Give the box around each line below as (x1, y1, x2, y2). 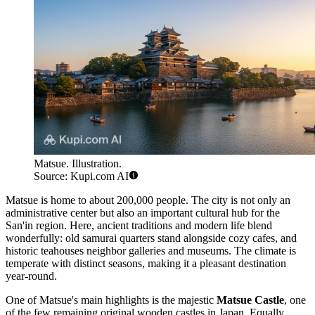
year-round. (6, 270, 57, 283)
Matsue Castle (217, 294, 284, 307)
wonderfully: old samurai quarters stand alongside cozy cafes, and (6, 232, 297, 245)
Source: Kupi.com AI (34, 170, 129, 183)
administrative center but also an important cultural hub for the (6, 207, 280, 219)
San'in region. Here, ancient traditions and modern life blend (6, 219, 272, 232)
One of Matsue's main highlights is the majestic (6, 294, 217, 307)
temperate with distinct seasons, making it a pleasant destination (6, 257, 286, 270)
